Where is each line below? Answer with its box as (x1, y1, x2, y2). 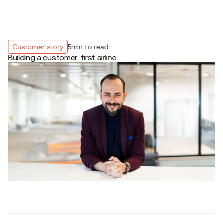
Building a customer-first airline (8, 53, 116, 62)
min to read (71, 43, 109, 51)
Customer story (12, 43, 63, 51)
